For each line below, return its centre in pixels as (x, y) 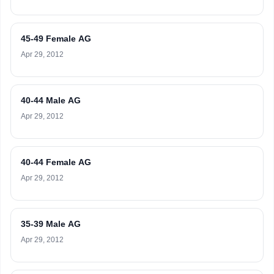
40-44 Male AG (51, 100)
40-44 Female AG (56, 162)
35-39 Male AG (51, 224)
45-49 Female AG (56, 39)
